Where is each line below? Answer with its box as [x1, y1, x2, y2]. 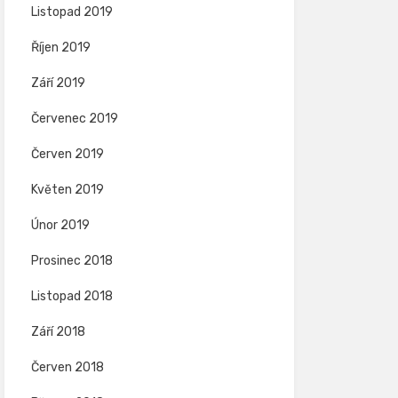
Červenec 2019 [30, 111, 118, 126]
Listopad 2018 [30, 289, 113, 304]
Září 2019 [30, 76, 85, 91]
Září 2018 [30, 324, 85, 339]
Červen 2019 [30, 147, 104, 162]
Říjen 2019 [30, 40, 91, 55]
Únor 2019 [30, 218, 90, 233]
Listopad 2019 [30, 4, 113, 20]
